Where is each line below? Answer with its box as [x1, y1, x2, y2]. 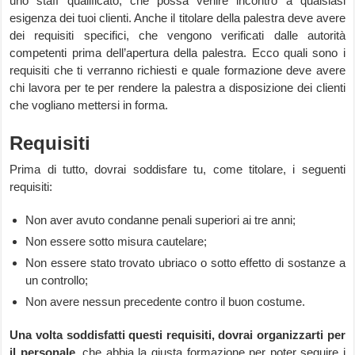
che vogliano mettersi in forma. [10, 98, 169, 112]
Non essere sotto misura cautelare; [25, 235, 208, 248]
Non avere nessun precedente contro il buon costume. [25, 295, 306, 308]
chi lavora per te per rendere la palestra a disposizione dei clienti [10, 81, 345, 94]
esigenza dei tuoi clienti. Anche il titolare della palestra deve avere [10, 11, 345, 25]
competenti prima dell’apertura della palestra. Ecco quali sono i [10, 46, 345, 59]
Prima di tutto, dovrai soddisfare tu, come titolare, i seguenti [10, 162, 345, 176]
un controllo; [25, 273, 89, 287]
